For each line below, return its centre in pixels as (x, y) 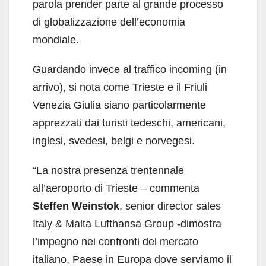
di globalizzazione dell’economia (109, 22)
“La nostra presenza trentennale (108, 170)
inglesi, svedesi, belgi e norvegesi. (114, 140)
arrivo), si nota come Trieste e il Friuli (120, 87)
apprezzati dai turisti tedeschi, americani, (129, 123)
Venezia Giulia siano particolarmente (119, 105)
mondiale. (56, 39)
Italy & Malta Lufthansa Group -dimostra (127, 224)
